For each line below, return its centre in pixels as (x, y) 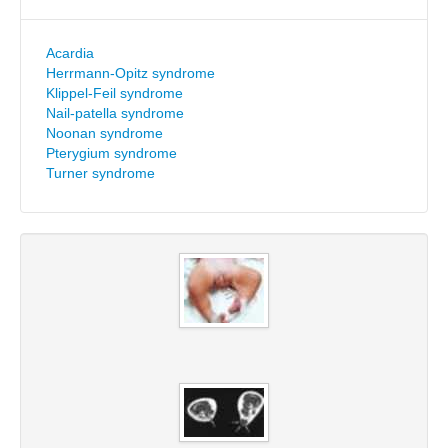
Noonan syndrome (104, 133)
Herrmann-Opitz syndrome (130, 73)
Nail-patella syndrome (115, 113)
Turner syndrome (100, 173)
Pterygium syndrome (111, 153)
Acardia (70, 53)
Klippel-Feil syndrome (114, 93)
